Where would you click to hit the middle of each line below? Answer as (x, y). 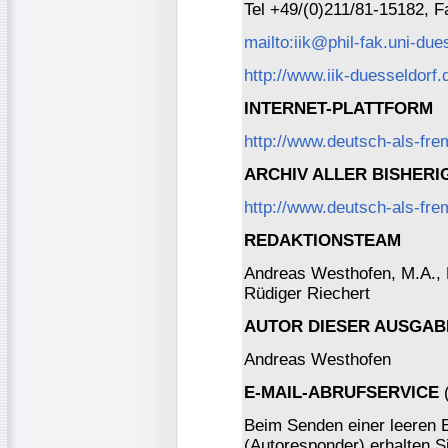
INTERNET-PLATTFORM (338, 108)
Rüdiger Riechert (307, 293)
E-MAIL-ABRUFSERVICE (341, 392)
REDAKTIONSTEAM (322, 240)
